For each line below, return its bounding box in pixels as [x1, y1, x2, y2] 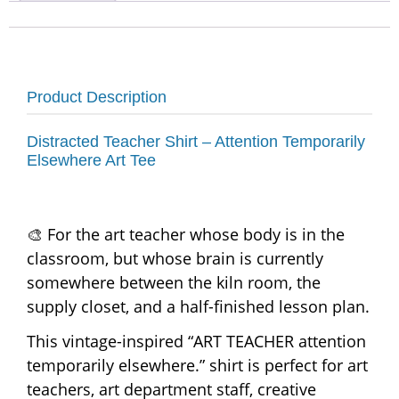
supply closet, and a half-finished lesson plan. [27, 295, 370, 317]
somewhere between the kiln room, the [27, 271, 321, 293]
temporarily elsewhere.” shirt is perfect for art [27, 354, 368, 376]
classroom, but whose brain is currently [27, 247, 323, 269]
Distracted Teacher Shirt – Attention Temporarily [27, 132, 365, 151]
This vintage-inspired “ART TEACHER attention [27, 330, 366, 352]
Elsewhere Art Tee [27, 151, 156, 169]
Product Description [27, 88, 167, 107]
